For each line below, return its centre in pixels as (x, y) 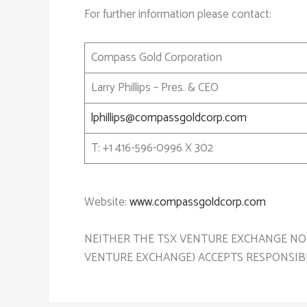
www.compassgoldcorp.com (198, 202)
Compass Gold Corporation (156, 58)
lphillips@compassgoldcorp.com (169, 118)
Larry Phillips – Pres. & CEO (155, 88)
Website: (107, 202)
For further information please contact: (181, 14)
